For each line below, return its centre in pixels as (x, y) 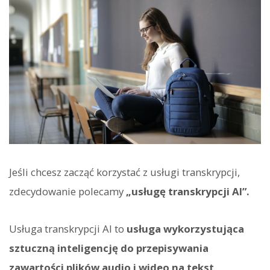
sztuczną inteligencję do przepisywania (109, 248)
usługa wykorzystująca (185, 228)
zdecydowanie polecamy (67, 191)
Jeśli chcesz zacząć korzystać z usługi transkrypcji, (124, 172)
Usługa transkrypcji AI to (68, 228)
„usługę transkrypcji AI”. (188, 191)
